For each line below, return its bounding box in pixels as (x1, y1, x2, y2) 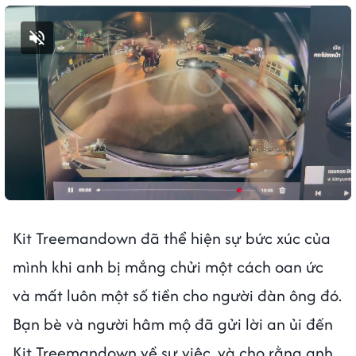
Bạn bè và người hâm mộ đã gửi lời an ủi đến (13, 311, 333, 335)
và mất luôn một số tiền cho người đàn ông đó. (13, 283, 342, 307)
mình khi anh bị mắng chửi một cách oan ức (13, 254, 323, 278)
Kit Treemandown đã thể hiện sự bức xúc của (13, 226, 331, 250)
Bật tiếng (47, 31, 91, 44)
